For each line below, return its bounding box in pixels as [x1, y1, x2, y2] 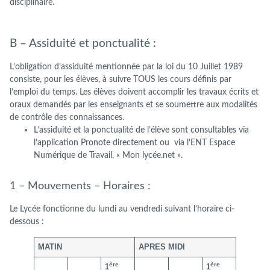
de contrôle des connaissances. [10, 113, 124, 122]
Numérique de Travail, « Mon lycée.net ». [34, 151, 183, 160]
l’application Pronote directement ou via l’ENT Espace [34, 138, 235, 148]
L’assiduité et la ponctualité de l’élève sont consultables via [34, 125, 249, 135]
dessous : [10, 217, 46, 227]
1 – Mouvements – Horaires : [10, 181, 151, 192]
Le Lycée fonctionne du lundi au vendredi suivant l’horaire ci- [10, 204, 234, 214]
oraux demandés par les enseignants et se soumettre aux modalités [10, 100, 257, 110]
